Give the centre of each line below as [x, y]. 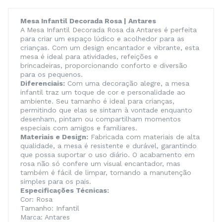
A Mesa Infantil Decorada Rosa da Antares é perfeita [109, 30]
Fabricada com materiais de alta [144, 137]
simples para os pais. [56, 181]
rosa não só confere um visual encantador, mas [100, 164]
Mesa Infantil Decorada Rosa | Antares [88, 21]
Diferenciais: [43, 83]
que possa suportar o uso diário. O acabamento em [108, 155]
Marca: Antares [45, 217]
